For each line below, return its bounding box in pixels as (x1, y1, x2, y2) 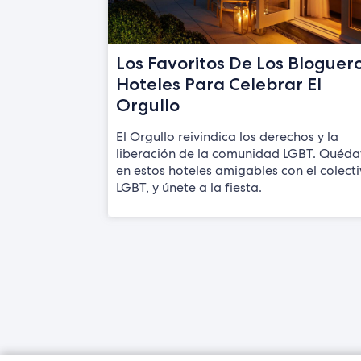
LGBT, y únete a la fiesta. (116, 178, 263, 196)
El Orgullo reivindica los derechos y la (116, 127, 339, 145)
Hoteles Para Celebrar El (116, 73, 322, 94)
